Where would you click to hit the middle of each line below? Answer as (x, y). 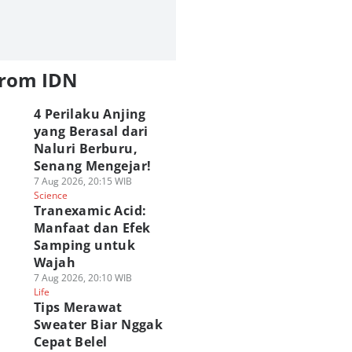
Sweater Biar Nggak (98, 324)
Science (50, 195)
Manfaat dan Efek (92, 228)
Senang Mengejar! (92, 166)
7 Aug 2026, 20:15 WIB (82, 181)
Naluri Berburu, (85, 148)
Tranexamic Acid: (90, 211)
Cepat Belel (70, 342)
